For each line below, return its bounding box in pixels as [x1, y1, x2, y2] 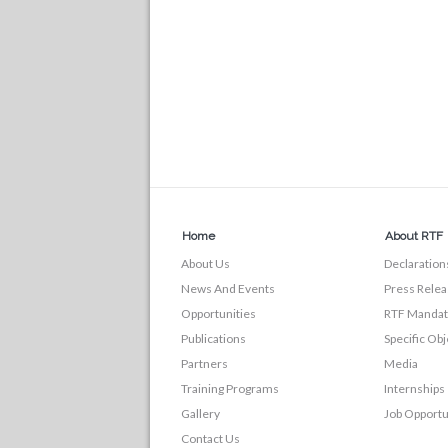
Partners [181, 356, 228, 371]
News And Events [181, 281, 275, 296]
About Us [181, 256, 230, 271]
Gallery [181, 406, 220, 421]
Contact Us [181, 431, 240, 446]
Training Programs [181, 381, 279, 396]
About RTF [384, 229, 443, 243]
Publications [181, 331, 246, 346]
